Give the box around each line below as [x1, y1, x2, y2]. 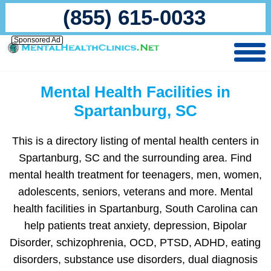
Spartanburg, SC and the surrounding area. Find [19, 152, 252, 164]
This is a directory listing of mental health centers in [11, 135, 259, 147]
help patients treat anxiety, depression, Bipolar [24, 220, 247, 232]
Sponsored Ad [13, 36, 60, 44]
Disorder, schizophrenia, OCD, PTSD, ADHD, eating [10, 237, 261, 249]
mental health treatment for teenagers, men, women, [8, 169, 262, 181]
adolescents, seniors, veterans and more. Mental [18, 186, 253, 198]
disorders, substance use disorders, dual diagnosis [13, 253, 258, 266]
